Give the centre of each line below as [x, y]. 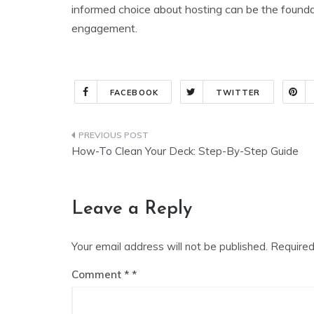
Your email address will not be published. [170, 247]
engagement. [104, 28]
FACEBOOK [134, 93]
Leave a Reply [132, 210]
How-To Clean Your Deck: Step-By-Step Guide [185, 151]
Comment [98, 275]
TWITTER [238, 93]
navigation [115, 169]
